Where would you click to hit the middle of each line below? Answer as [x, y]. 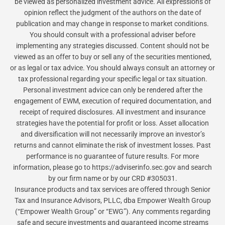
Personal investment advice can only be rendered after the [113, 90]
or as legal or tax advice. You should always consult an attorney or [113, 68]
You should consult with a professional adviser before [113, 34]
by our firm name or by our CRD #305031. [113, 178]
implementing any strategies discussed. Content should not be [113, 45]
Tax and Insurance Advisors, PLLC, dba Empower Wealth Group [113, 200]
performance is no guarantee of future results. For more [113, 156]
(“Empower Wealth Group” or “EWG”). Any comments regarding [113, 211]
